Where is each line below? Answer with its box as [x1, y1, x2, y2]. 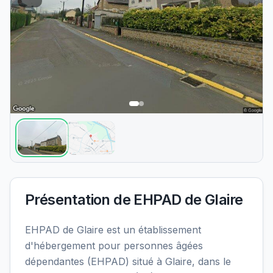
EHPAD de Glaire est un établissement [25, 224, 201, 236]
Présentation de [25, 191, 134, 209]
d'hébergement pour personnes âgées [25, 239, 203, 252]
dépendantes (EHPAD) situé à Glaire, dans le [25, 255, 231, 268]
